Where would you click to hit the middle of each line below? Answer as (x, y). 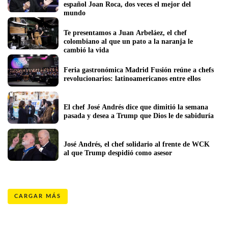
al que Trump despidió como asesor (118, 153)
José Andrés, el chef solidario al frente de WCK (137, 144)
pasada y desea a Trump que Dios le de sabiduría (139, 116)
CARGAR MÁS (38, 196)
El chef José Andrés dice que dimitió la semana (136, 107)
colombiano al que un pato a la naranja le (128, 41)
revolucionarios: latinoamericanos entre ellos (132, 78)
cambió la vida (86, 50)
